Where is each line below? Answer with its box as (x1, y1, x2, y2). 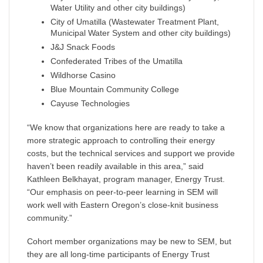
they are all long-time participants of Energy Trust (27, 249, 210, 259)
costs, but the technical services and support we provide (27, 149, 235, 159)
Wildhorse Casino (50, 70, 116, 80)
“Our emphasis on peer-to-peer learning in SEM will (27, 187, 218, 197)
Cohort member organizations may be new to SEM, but (27, 237, 231, 247)
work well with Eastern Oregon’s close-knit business (27, 200, 218, 210)
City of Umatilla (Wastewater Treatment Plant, (50, 17, 219, 27)
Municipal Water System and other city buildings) (50, 28, 231, 38)
